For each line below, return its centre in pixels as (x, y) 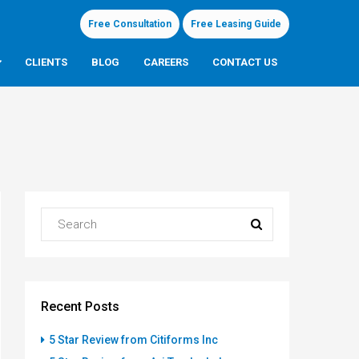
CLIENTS (46, 62)
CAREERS (166, 62)
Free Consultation (130, 24)
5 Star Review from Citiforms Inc (133, 339)
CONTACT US (245, 62)
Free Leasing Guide (236, 24)
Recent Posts (80, 306)
